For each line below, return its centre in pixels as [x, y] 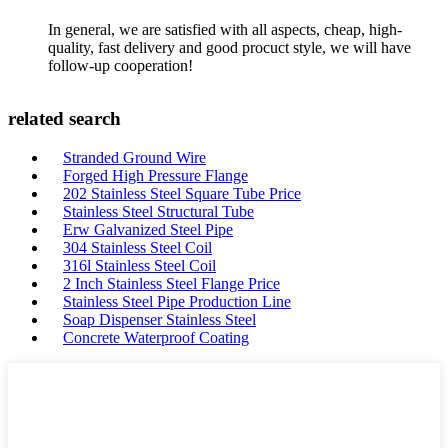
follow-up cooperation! [120, 65]
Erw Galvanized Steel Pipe [148, 229]
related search [64, 119]
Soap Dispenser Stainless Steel [159, 319]
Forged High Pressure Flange [155, 175]
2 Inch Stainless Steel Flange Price [171, 283]
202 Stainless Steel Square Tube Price [182, 193]
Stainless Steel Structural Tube [158, 211]
